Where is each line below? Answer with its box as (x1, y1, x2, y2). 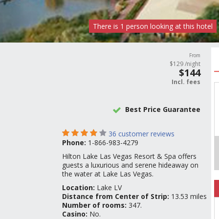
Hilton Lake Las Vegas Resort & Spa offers (62, 152, 197, 161)
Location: (62, 183, 97, 192)
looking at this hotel (148, 22, 213, 31)
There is (93, 22, 120, 31)
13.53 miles (171, 192, 207, 201)
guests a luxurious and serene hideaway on (62, 160, 198, 170)
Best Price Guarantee (125, 105, 201, 114)
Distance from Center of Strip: (62, 192, 171, 201)
